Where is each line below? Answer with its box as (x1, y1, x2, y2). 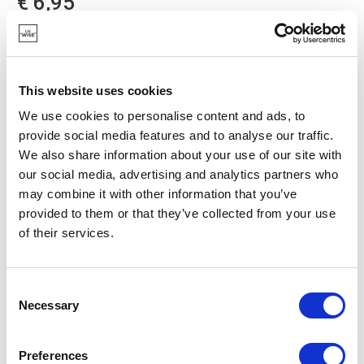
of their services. (19, 226, 114, 240)
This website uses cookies (19, 83, 173, 97)
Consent (6, 282, 51, 296)
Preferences (19, 349, 89, 362)
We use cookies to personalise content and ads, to (19, 109, 305, 123)
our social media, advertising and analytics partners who (19, 167, 338, 181)
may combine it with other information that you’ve (19, 187, 297, 201)
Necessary (19, 298, 79, 312)
